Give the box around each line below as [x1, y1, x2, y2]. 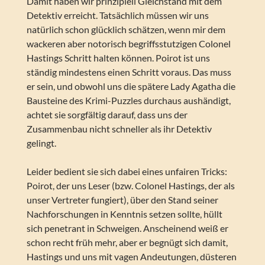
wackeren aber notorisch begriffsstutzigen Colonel [26, 38, 231, 50]
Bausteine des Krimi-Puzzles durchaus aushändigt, [26, 95, 231, 106]
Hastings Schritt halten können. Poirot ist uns [26, 52, 210, 64]
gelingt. [26, 137, 56, 149]
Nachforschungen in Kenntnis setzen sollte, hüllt [26, 208, 222, 220]
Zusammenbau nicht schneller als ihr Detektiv [26, 123, 212, 135]
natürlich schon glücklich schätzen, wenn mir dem [26, 24, 225, 35]
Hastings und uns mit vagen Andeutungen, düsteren [26, 251, 237, 263]
